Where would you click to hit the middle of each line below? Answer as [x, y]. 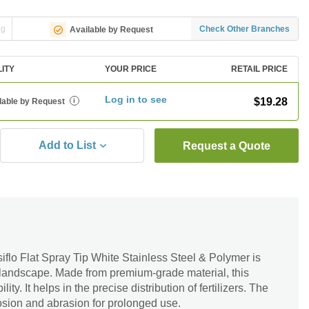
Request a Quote [227, 146]
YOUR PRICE [131, 69]
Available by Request [112, 29]
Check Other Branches [245, 29]
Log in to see [136, 99]
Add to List [67, 145]
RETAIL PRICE [259, 69]
